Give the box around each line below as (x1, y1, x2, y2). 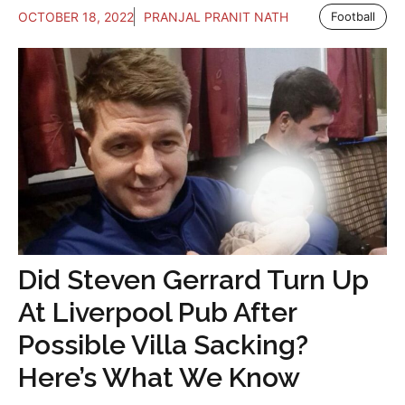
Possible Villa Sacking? (18, 329, 308, 362)
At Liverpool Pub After (18, 297, 297, 329)
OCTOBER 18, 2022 (18, 8, 134, 24)
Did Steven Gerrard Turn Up (18, 264, 369, 297)
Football (331, 8, 375, 24)
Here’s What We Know (18, 362, 300, 394)
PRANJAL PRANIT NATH (144, 8, 288, 24)
